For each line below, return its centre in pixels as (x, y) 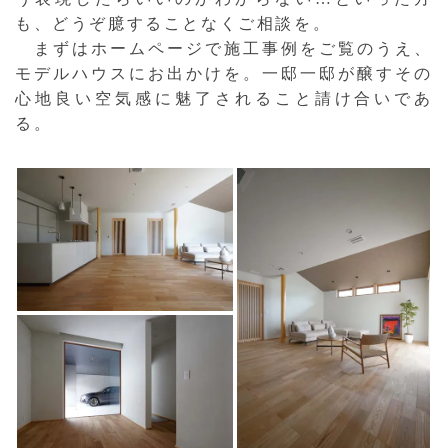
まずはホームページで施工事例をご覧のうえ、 (224, 49)
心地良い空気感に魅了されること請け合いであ (224, 99)
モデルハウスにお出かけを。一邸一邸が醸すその (224, 74)
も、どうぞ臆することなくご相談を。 (173, 24)
